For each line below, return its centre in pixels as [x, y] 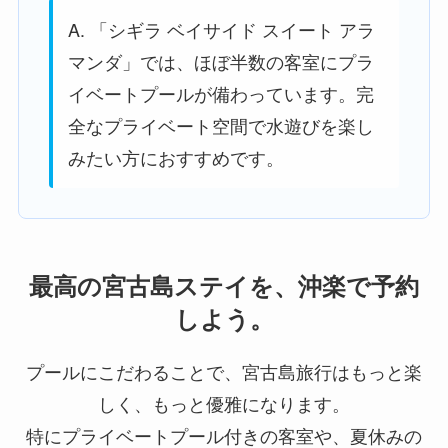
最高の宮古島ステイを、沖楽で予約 [224, 285]
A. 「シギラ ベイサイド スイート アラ [221, 29]
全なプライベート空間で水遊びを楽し [220, 125]
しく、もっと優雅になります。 [224, 403]
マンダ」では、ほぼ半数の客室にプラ [220, 61]
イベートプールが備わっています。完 [220, 93]
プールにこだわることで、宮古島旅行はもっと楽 [224, 371]
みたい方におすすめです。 [175, 157]
